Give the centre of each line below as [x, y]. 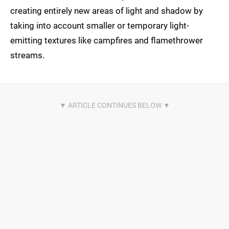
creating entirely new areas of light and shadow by [107, 11]
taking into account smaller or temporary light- [100, 26]
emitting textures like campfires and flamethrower [107, 41]
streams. [27, 55]
